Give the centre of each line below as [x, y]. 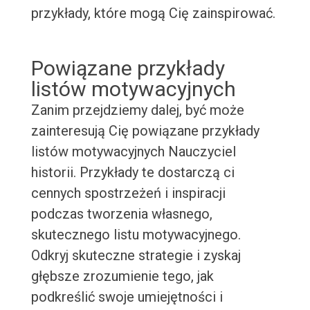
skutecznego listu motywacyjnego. [136, 235]
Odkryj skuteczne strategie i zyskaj [136, 256]
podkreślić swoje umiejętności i [127, 297]
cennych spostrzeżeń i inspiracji [128, 193]
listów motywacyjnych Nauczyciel [133, 152]
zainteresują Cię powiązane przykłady [145, 131]
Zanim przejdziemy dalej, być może [137, 110]
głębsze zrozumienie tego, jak [122, 276]
